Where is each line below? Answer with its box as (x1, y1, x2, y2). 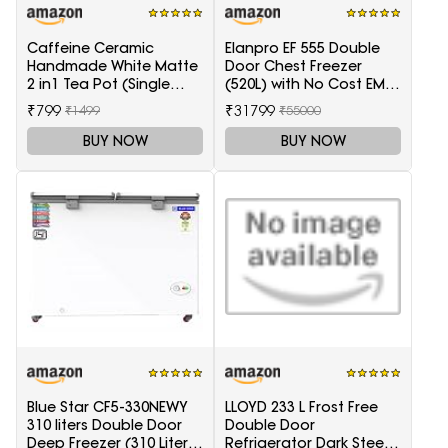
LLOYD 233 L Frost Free (225, 398, 378, 417)
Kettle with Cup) (27, 92, 140, 111)
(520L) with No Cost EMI (225, 74, 388, 93)
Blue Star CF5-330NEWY (27, 398, 188, 417)
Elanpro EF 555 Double (225, 38, 380, 57)
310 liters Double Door (27, 416, 182, 435)
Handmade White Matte (27, 56, 198, 75)
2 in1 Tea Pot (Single (27, 74, 170, 93)
